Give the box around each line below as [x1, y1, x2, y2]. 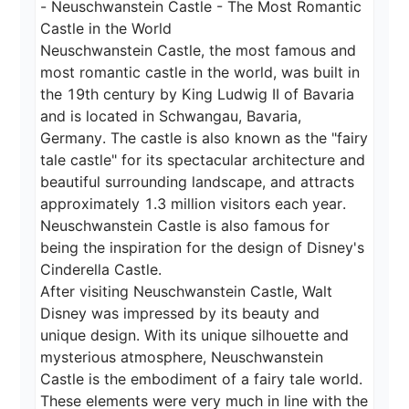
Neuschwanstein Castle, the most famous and [40, 41, 362, 60]
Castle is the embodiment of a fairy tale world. [40, 370, 368, 389]
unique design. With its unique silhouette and [40, 326, 354, 345]
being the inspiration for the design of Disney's [40, 238, 370, 257]
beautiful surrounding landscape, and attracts [40, 173, 360, 192]
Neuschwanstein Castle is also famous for [40, 216, 335, 236]
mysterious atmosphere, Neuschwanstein [40, 348, 329, 367]
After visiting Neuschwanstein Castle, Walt [40, 282, 338, 301]
